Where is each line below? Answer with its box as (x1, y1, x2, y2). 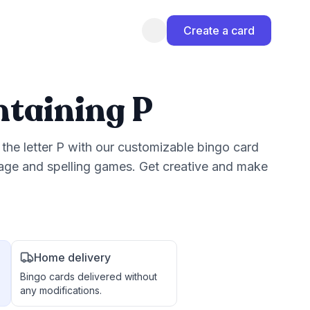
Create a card (183, 24, 255, 37)
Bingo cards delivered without (20, 271, 157, 282)
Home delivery (34, 250, 111, 264)
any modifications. (20, 284, 102, 296)
